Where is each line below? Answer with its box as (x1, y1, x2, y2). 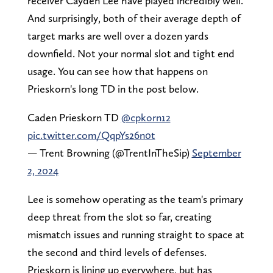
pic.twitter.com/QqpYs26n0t (27, 129, 155, 142)
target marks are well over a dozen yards (27, 29, 208, 43)
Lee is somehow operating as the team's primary (27, 193, 243, 206)
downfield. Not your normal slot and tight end (27, 47, 235, 60)
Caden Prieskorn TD (27, 111, 121, 124)
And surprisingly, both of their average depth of (27, 12, 241, 25)
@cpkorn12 (121, 111, 171, 124)
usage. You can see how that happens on (27, 65, 208, 78)
